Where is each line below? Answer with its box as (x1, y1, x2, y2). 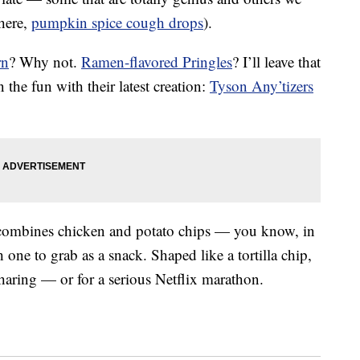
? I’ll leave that (232, 51, 321, 72)
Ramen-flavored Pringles (81, 51, 232, 72)
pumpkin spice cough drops (31, 12, 203, 33)
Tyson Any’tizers (210, 76, 313, 96)
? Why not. (9, 51, 81, 72)
